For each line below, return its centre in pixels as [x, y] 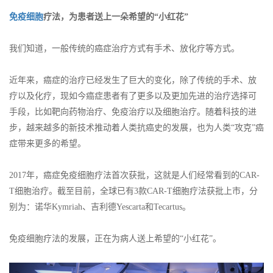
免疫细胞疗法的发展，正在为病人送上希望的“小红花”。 [115, 238]
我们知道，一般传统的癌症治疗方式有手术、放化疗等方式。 [124, 48]
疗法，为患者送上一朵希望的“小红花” [116, 16]
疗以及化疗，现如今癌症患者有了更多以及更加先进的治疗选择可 [133, 96]
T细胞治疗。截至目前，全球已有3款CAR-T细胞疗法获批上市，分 [133, 191]
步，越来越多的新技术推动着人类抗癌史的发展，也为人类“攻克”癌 [136, 127]
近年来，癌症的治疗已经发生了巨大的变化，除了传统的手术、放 [133, 80]
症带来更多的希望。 [48, 143]
